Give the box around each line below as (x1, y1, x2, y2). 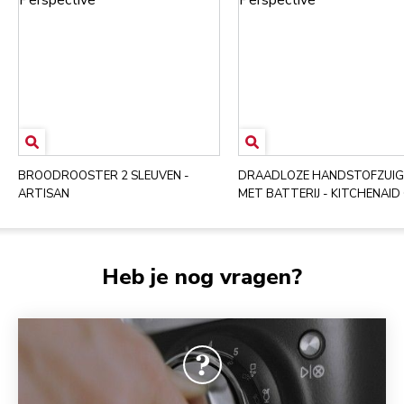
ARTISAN (18, 186, 69, 203)
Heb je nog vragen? (102, 262, 302, 292)
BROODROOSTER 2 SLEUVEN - (18, 168, 189, 185)
